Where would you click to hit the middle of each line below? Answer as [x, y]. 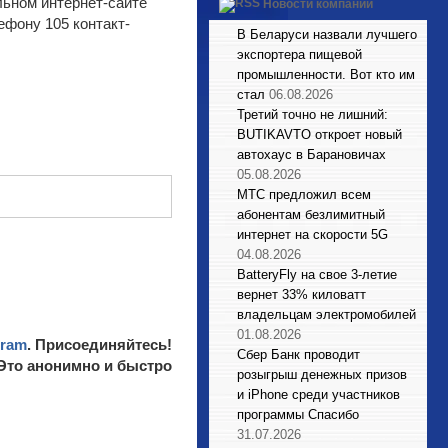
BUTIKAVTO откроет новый [319, 134]
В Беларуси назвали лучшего [327, 34]
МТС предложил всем [304, 194]
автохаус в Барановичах [311, 154]
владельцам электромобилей [326, 314]
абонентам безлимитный [311, 214]
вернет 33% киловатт [301, 294]
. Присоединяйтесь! [99, 344]
